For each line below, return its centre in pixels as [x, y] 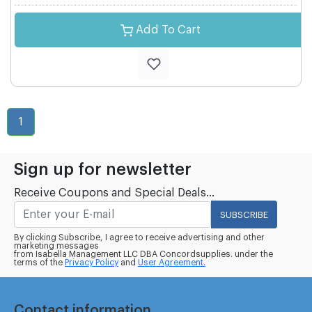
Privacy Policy [92, 263]
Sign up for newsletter [103, 170]
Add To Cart [168, 30]
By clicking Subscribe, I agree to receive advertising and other [139, 237]
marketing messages [56, 246]
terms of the [39, 263]
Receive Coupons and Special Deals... [114, 193]
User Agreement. [172, 263]
